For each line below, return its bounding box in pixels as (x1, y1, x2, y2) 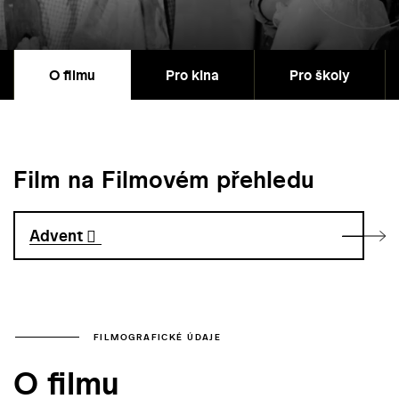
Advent (29, 224, 85, 248)
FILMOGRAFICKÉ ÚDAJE (94, 330, 222, 343)
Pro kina (166, 65, 219, 85)
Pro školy (289, 65, 350, 85)
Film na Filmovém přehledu (13, 163, 314, 197)
